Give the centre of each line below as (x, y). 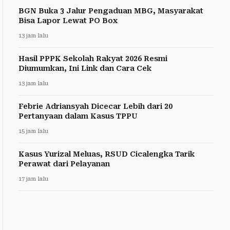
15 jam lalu (33, 131)
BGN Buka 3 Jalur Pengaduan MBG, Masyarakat (111, 11)
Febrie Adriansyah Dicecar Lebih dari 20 (95, 106)
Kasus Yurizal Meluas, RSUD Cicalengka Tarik (107, 154)
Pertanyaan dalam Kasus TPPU (78, 116)
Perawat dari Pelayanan (64, 164)
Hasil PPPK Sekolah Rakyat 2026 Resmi (93, 58)
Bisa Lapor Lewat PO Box (68, 20)
